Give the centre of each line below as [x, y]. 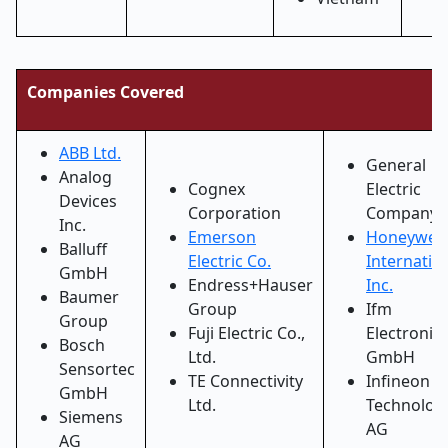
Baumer [89, 297]
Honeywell [405, 237]
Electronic [403, 333]
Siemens [91, 417]
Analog [85, 177]
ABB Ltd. [90, 153]
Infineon [398, 381]
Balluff [83, 249]
